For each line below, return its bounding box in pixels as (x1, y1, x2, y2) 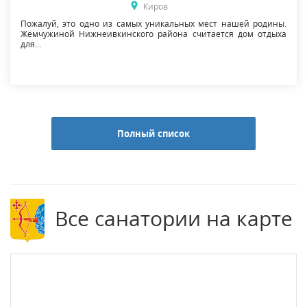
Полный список (116, 127, 191, 140)
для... (21, 38, 41, 50)
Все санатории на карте (55, 204, 293, 232)
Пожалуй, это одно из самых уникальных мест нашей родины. (21, 17, 286, 29)
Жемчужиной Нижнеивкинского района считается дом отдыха (21, 27, 286, 40)
